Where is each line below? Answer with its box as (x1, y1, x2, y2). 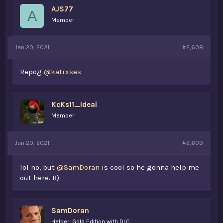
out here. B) (20, 173, 59, 182)
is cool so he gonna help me (100, 163, 199, 172)
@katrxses (44, 67, 81, 76)
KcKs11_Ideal (51, 100, 97, 109)
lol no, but (20, 163, 57, 172)
